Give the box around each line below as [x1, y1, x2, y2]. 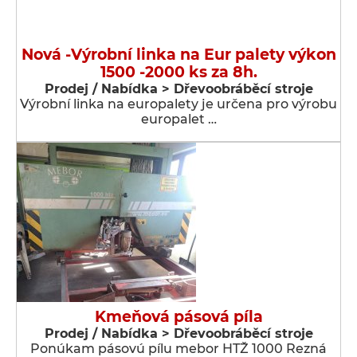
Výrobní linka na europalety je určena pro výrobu [20, 96, 337, 112]
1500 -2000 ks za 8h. [100, 63, 257, 81]
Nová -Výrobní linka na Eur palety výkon [21, 45, 336, 64]
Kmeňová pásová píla [94, 308, 263, 326]
